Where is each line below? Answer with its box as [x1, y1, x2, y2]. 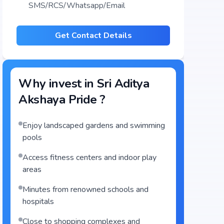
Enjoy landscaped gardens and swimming [22, 120, 165, 131]
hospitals [22, 196, 54, 207]
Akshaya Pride [18, 91, 97, 107]
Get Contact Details [54, 30, 132, 41]
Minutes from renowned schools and [22, 184, 149, 195]
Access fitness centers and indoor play [22, 152, 157, 163]
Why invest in [18, 75, 97, 91]
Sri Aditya [96, 75, 149, 91]
